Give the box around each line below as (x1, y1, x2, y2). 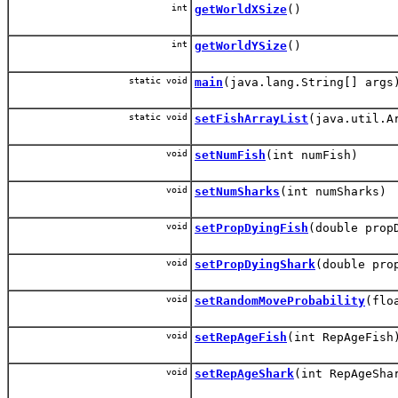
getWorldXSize (195, 2, 287, 16)
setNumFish (195, 147, 266, 162)
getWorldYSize (195, 38, 287, 52)
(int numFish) (266, 147, 358, 162)
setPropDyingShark (195, 257, 315, 271)
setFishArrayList (195, 111, 308, 125)
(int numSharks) (280, 184, 386, 198)
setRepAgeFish (195, 330, 287, 344)
